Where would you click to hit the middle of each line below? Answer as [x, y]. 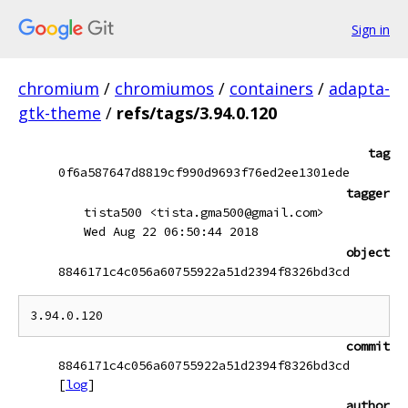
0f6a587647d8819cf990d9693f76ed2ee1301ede [204, 172]
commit [368, 346]
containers [271, 88]
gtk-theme [60, 113]
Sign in [371, 29]
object [368, 252]
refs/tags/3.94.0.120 [197, 113]
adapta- [359, 88]
